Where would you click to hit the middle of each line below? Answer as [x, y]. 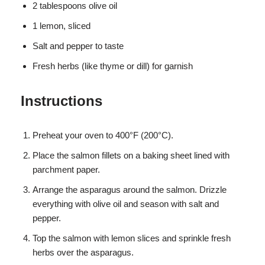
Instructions [62, 101]
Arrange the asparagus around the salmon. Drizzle [130, 190]
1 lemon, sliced [62, 26]
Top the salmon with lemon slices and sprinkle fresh [132, 238]
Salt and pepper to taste [78, 46]
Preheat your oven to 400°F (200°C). [103, 135]
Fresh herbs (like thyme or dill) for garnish [113, 66]
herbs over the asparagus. [83, 253]
